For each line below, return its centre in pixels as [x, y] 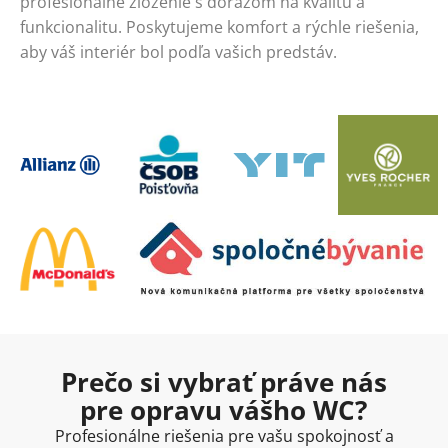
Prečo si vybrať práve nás [223, 382]
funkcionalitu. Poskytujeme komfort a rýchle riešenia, [219, 26]
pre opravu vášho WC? [224, 410]
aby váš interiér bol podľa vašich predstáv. [178, 51]
